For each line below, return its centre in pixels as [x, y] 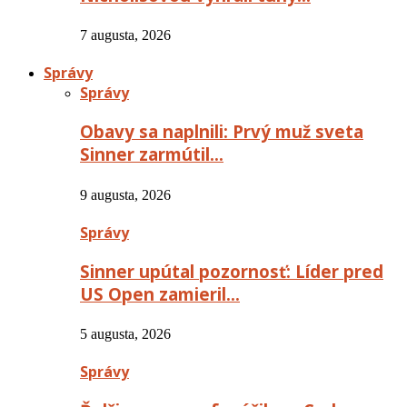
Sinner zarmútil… [152, 154]
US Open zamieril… [160, 293]
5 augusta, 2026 [125, 334]
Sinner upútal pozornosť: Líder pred [232, 271]
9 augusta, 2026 [125, 194]
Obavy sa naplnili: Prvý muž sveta [222, 132]
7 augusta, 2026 [125, 35]
